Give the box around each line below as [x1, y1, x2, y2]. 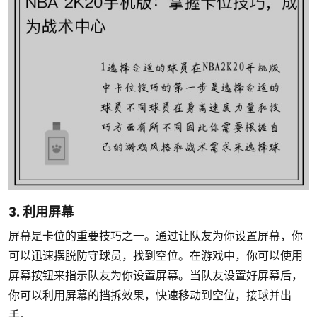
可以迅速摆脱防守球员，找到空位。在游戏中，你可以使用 [8, 248, 303, 263]
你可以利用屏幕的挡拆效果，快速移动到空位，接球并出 [8, 288, 292, 302]
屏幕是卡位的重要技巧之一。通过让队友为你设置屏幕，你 [8, 229, 303, 243]
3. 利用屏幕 [8, 202, 74, 221]
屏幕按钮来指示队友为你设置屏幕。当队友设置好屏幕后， [8, 268, 303, 282]
